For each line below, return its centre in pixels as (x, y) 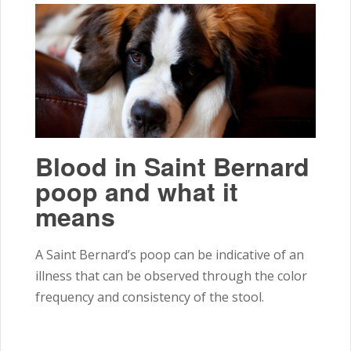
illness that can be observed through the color (171, 275)
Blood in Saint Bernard (172, 166)
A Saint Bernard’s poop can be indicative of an (170, 254)
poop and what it (137, 191)
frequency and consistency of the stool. (150, 297)
